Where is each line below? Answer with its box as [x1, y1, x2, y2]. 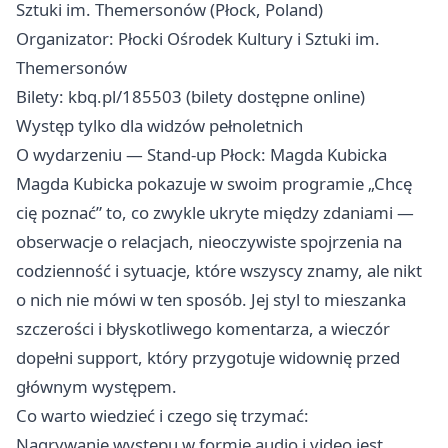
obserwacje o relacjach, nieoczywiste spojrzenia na [16, 229, 402, 253]
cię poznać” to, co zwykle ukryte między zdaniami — [16, 200, 414, 224]
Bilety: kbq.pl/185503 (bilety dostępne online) [16, 84, 365, 108]
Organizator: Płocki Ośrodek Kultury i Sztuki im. [16, 26, 380, 50]
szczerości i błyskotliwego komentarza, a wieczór [16, 316, 390, 340]
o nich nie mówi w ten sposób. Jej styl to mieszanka [16, 287, 406, 311]
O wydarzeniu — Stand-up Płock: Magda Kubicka [16, 142, 387, 166]
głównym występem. [16, 374, 177, 398]
